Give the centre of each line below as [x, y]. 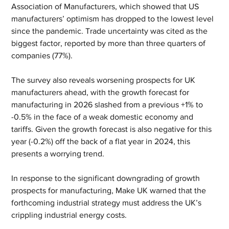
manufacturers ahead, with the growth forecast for [101, 92]
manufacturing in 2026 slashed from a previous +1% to [108, 105]
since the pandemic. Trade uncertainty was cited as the [111, 31]
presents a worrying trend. [58, 154]
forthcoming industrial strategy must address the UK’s [108, 203]
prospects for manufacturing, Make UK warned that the [110, 190]
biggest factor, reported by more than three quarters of [110, 43]
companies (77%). [42, 55]
